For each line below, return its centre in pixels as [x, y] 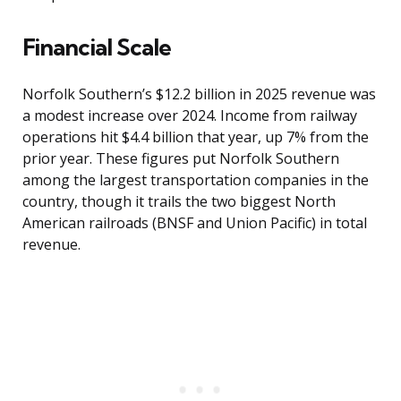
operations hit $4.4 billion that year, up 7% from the [196, 137]
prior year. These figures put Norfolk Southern [181, 159]
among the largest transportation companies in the [196, 180]
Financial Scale [97, 47]
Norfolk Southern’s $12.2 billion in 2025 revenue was [199, 94]
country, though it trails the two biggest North [179, 202]
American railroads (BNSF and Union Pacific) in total [195, 223]
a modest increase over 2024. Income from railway [190, 116]
